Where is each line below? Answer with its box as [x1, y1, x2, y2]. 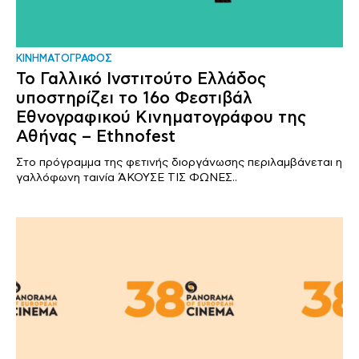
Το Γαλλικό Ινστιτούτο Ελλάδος [16, 69, 266, 90]
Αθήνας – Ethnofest [16, 127, 175, 147]
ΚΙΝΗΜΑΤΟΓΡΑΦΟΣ [16, 53, 112, 66]
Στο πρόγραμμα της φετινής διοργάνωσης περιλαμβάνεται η [16, 155, 342, 170]
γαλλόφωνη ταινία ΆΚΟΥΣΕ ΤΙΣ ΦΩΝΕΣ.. [16, 171, 237, 185]
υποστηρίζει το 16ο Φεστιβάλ [16, 88, 252, 109]
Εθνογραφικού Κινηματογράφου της [16, 107, 306, 128]
